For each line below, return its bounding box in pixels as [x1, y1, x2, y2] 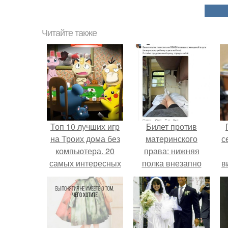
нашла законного [139, 169, 204, 181]
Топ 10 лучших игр [50, 121, 120, 132]
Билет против [146, 121, 197, 132]
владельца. [150, 182, 193, 193]
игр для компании [51, 169, 119, 181]
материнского [146, 133, 197, 145]
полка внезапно [141, 157, 202, 169]
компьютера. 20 [55, 145, 115, 157]
